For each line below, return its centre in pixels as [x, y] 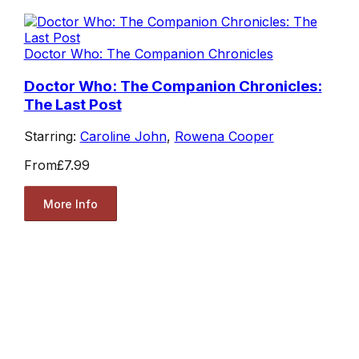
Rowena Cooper [224, 137]
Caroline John [123, 137]
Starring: [52, 137]
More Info [70, 204]
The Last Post [73, 104]
